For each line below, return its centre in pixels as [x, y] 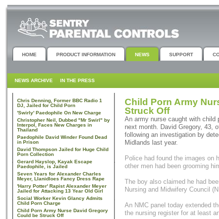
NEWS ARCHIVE [34, 80]
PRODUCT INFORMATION [86, 55]
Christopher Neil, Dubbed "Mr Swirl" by [64, 120]
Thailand [27, 130]
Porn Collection [35, 154]
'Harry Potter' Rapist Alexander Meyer [62, 186]
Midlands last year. [151, 142]
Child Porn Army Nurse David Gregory [63, 210]
